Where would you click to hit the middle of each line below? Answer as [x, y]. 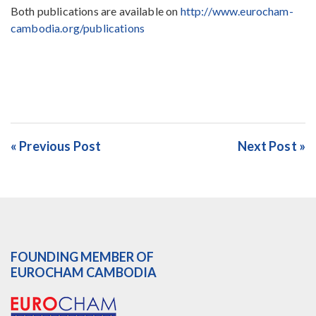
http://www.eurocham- [237, 11]
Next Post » [272, 146]
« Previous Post [56, 146]
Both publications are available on [96, 11]
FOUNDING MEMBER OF [82, 257]
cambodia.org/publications [78, 28]
